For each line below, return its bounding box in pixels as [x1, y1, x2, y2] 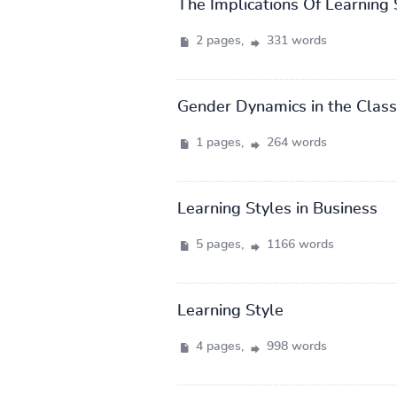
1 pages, [191, 136, 247, 149]
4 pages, [191, 339, 247, 353]
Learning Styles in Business [176, 200, 378, 217]
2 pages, [191, 34, 247, 47]
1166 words [262, 237, 334, 251]
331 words [262, 34, 327, 47]
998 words [262, 339, 327, 353]
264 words [262, 136, 327, 149]
